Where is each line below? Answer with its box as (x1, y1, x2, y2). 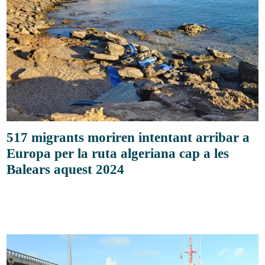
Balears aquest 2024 (7, 161, 125, 177)
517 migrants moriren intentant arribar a (7, 130, 250, 146)
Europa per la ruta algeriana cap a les (7, 146, 230, 161)
